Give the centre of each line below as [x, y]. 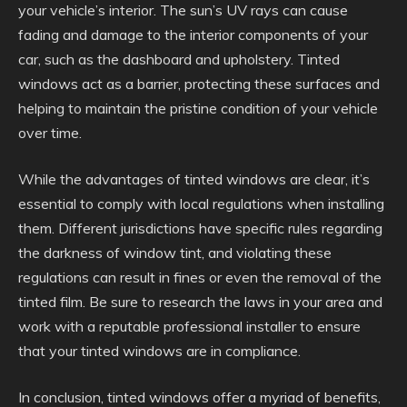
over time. [50, 132]
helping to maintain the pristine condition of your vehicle [198, 108]
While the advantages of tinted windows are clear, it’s [194, 179]
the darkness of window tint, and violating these [175, 252]
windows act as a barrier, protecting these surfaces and [199, 83]
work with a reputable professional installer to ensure [189, 326]
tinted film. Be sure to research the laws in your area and [200, 301]
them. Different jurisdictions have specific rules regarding [200, 228]
